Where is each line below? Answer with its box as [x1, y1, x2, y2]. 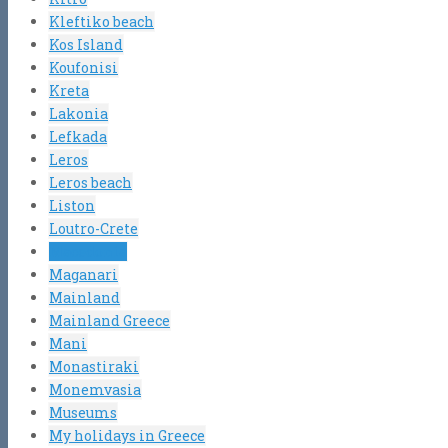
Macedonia [49, 241, 127, 261]
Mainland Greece [49, 310, 170, 330]
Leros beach [49, 172, 132, 192]
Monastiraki [49, 356, 139, 376]
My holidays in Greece [49, 425, 205, 445]
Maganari [49, 264, 118, 284]
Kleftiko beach [49, 11, 154, 31]
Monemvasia [49, 379, 141, 399]
